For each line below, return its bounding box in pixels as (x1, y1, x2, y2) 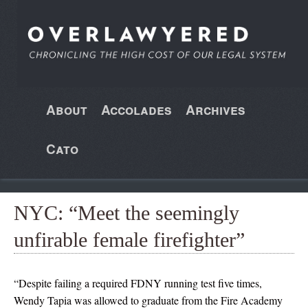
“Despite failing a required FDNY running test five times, (14, 275, 262, 290)
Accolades (100, 100, 172, 119)
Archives (185, 100, 245, 119)
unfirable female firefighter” (14, 228, 245, 251)
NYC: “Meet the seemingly (14, 201, 239, 224)
